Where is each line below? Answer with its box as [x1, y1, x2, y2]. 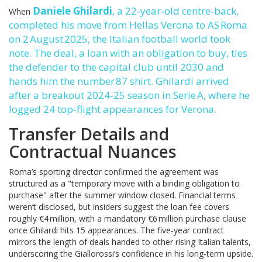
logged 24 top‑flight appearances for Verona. [9, 102, 216, 116]
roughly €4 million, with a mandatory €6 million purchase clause [9, 212, 246, 224]
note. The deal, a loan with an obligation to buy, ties [9, 46, 247, 60]
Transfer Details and [9, 122, 169, 145]
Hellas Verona [129, 18, 194, 32]
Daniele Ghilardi [33, 4, 112, 18]
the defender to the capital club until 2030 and [9, 60, 224, 74]
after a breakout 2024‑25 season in [9, 88, 173, 102]
